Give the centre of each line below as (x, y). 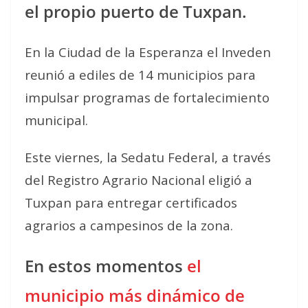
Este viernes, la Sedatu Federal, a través (148, 157)
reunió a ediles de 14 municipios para (140, 74)
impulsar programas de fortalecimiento (147, 97)
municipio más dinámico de (135, 295)
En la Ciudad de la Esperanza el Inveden (148, 52)
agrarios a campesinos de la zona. (129, 225)
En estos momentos (106, 265)
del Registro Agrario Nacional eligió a (139, 179)
